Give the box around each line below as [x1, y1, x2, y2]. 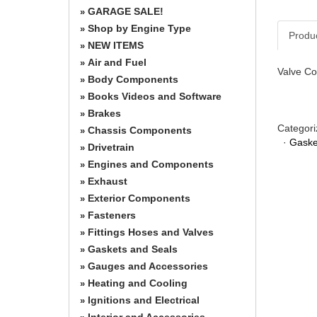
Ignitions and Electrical [88, 294, 200, 306]
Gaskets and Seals [88, 243, 178, 255]
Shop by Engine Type [88, 22, 191, 34]
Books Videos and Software [88, 90, 221, 102]
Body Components [88, 73, 178, 85]
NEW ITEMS [88, 39, 144, 51]
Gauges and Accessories [88, 260, 208, 272]
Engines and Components [88, 158, 214, 170]
